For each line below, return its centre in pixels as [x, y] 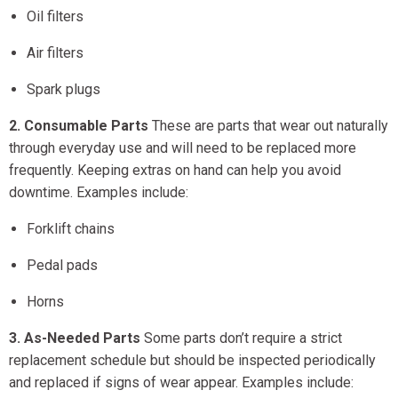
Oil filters [55, 17]
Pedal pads [62, 266]
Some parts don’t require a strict [241, 338]
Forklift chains [71, 229]
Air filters [55, 53]
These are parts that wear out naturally [268, 126]
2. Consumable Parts [79, 126]
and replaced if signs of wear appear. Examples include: [181, 383]
